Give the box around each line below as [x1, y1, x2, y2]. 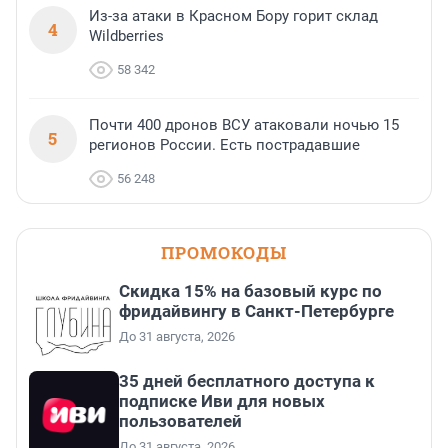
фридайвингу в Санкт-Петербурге [119, 301, 394, 322]
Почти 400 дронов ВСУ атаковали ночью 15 [89, 116, 399, 135]
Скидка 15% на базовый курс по [119, 281, 382, 302]
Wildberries [89, 27, 164, 46]
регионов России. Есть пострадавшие [89, 136, 360, 155]
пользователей [119, 411, 242, 432]
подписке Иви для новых [119, 391, 325, 412]
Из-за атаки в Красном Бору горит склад [89, 7, 378, 26]
